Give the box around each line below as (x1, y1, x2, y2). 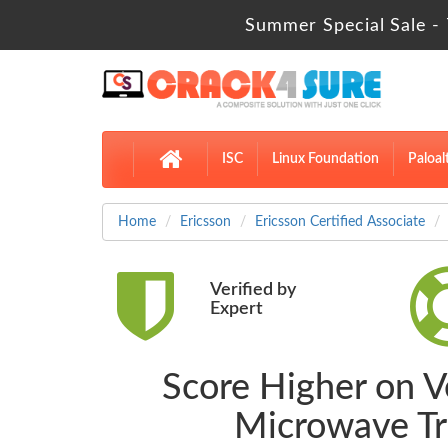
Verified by (209, 281, 296, 300)
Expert (209, 300, 263, 319)
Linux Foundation (272, 152, 379, 167)
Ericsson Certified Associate (255, 215, 425, 230)
